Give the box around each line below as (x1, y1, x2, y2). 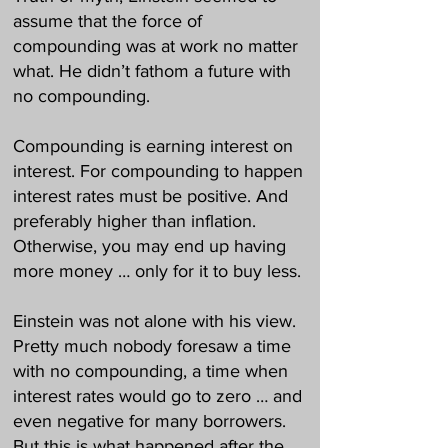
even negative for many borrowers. (13, 411, 286, 431)
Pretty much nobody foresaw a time (13, 336, 291, 356)
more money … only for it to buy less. (13, 261, 301, 281)
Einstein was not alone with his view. (13, 311, 296, 331)
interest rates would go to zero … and (13, 386, 302, 406)
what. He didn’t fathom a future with (13, 61, 291, 81)
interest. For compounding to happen (13, 161, 303, 181)
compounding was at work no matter (13, 36, 298, 56)
